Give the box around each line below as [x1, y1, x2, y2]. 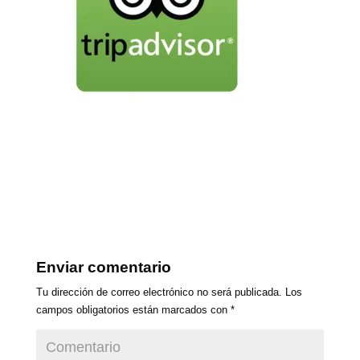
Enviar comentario [35, 259, 171, 276]
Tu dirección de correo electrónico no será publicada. [35, 286, 282, 298]
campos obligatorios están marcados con [35, 304, 231, 316]
